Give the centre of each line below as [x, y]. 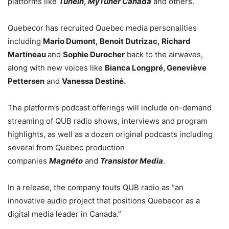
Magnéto [66, 161]
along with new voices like [56, 68]
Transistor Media [132, 161]
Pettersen [26, 81]
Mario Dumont [69, 41]
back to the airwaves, [164, 55]
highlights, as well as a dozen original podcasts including [110, 134]
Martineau [27, 55]
